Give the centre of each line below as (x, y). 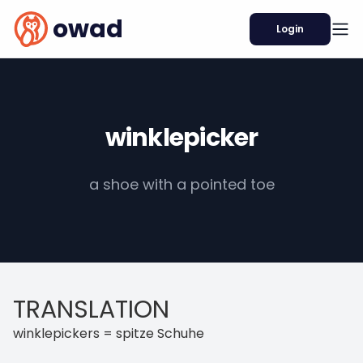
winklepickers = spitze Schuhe (109, 333)
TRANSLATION (91, 310)
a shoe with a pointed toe (181, 184)
